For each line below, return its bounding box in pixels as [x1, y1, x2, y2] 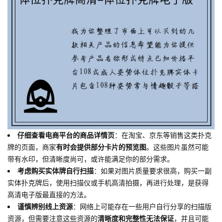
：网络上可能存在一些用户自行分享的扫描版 [73, 202, 212, 211]
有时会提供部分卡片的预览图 [56, 142, 146, 152]
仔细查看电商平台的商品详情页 [17, 130, 114, 140]
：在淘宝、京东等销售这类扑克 [114, 130, 212, 140]
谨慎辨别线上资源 [17, 202, 73, 211]
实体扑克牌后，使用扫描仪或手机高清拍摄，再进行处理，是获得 [7, 178, 209, 187]
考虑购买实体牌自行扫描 [17, 166, 94, 175]
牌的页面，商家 [7, 142, 56, 152]
